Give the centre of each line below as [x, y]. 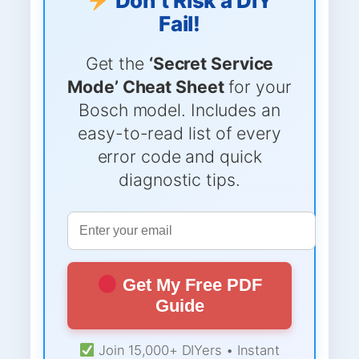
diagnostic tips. [179, 180]
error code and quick [179, 157]
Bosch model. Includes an [179, 110]
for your [258, 87]
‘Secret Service [211, 64]
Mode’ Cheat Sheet [146, 87]
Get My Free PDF [190, 285]
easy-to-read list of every [179, 133]
